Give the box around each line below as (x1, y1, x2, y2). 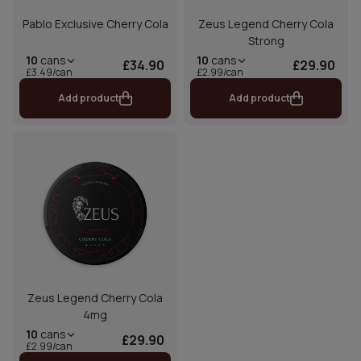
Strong (247, 32, 284, 48)
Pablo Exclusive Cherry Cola (22, 15, 168, 31)
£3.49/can (26, 64, 73, 79)
